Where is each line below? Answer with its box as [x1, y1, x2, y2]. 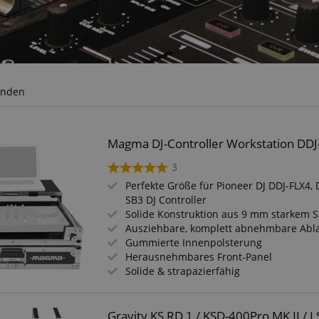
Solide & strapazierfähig [125, 264, 241, 278]
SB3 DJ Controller [125, 193, 207, 206]
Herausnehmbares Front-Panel [125, 250, 273, 263]
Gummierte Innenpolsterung [125, 236, 263, 249]
